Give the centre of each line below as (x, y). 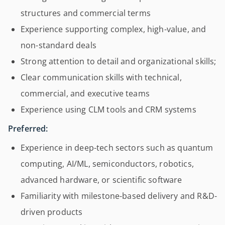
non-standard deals (59, 45)
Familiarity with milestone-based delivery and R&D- (119, 196)
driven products (52, 212)
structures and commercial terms (86, 13)
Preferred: (28, 129)
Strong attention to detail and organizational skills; (119, 61)
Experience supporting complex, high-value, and (114, 29)
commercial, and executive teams (85, 93)
